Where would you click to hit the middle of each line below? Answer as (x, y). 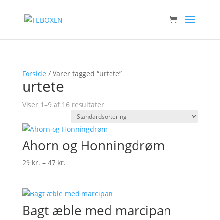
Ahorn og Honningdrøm (93, 145)
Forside (34, 73)
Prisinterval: (85, 162)
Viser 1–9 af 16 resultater (63, 104)
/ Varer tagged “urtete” (84, 73)
